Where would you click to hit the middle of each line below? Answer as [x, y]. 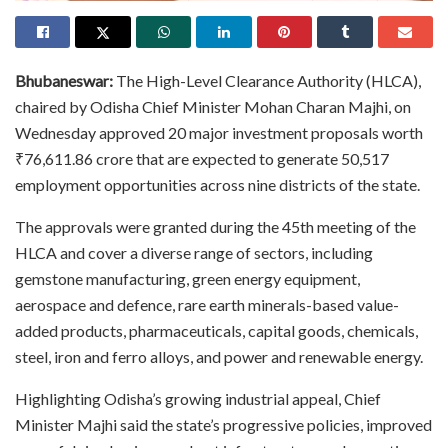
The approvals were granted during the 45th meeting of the [215, 226]
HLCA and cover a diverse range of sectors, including [194, 252]
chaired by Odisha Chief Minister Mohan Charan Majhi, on [213, 106]
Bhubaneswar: [64, 80]
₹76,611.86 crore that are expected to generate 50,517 [202, 158]
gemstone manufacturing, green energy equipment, [187, 278]
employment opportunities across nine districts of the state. [217, 184]
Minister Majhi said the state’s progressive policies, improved [223, 424]
